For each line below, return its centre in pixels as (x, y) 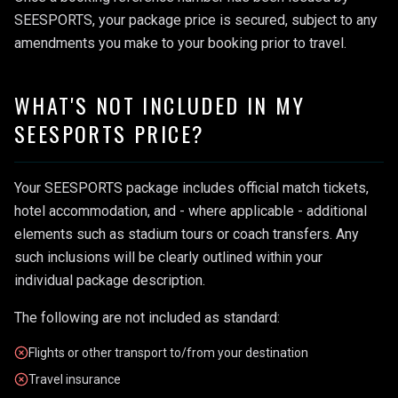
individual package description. (110, 280)
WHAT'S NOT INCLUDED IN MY (159, 105)
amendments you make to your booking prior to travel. (180, 43)
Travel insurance (75, 379)
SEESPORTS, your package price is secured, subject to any (196, 20)
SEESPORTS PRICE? (110, 133)
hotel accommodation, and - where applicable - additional (191, 211)
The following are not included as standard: (147, 318)
